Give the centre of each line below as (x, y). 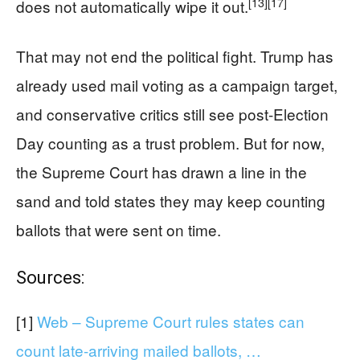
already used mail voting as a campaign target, (177, 85)
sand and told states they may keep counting (171, 201)
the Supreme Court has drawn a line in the (162, 172)
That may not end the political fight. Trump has (175, 56)
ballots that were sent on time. (119, 230)
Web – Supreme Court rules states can (171, 321)
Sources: (50, 278)
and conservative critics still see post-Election (172, 114)
